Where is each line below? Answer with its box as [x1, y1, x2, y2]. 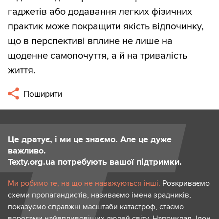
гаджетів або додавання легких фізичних [8, 5, 192, 18]
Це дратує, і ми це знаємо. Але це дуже [8, 134, 172, 145]
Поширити [22, 89, 63, 100]
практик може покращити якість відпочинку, [8, 20, 204, 32]
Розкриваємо [160, 178, 210, 189]
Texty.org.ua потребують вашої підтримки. [8, 156, 182, 168]
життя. [8, 64, 36, 76]
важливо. [8, 145, 46, 156]
